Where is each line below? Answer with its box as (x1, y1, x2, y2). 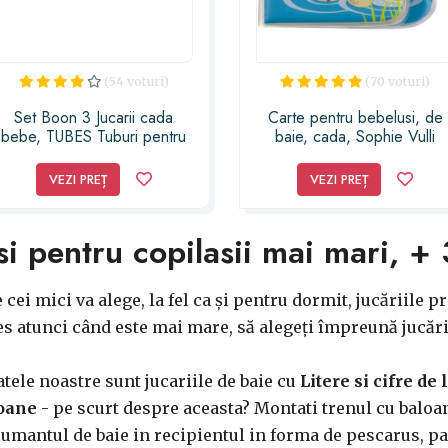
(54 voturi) (103, 73, 169, 90)
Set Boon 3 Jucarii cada (14, 106, 174, 130)
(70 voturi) (365, 73, 431, 90)
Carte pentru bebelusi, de (267, 106, 443, 130)
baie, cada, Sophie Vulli (275, 125, 436, 149)
